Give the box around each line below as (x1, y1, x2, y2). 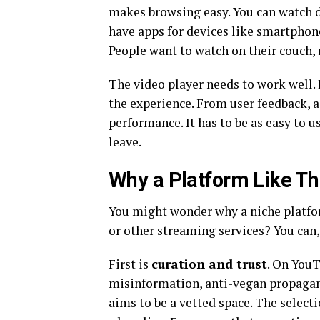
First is (109, 255, 151, 272)
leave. (109, 133, 141, 150)
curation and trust (151, 255, 267, 272)
